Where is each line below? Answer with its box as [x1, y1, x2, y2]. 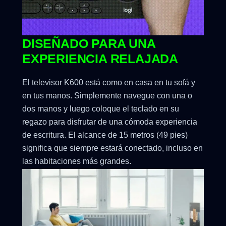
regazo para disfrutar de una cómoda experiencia [22, 118, 197, 127]
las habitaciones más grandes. [22, 157, 131, 166]
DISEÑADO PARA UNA [22, 36, 155, 51]
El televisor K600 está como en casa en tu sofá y [22, 78, 195, 87]
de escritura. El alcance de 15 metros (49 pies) [22, 131, 188, 140]
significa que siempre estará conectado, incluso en [22, 144, 203, 153]
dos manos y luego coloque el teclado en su [22, 104, 179, 114]
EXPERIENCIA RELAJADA [22, 51, 178, 66]
